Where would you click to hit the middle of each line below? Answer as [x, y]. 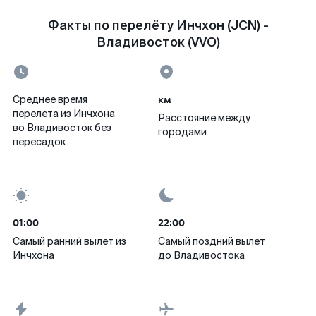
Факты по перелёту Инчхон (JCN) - [158, 25]
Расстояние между [204, 118]
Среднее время [50, 99]
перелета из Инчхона [64, 114]
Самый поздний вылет [212, 241]
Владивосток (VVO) [158, 42]
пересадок [39, 142]
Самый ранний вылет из [69, 241]
